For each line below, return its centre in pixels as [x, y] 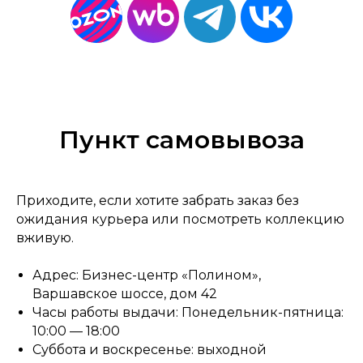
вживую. [45, 238]
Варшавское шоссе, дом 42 [125, 294]
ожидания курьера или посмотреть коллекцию [180, 219]
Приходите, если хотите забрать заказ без [158, 201]
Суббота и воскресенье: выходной [149, 350]
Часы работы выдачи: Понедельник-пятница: [188, 312]
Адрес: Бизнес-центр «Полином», [147, 275]
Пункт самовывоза [181, 140]
